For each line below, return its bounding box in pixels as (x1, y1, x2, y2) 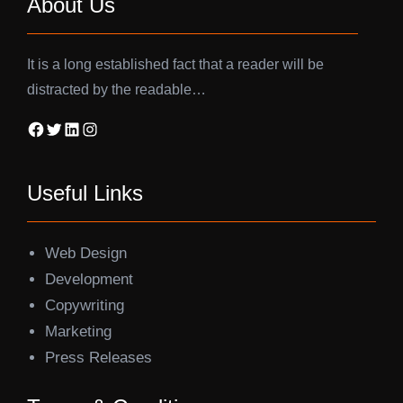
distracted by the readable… (27, 82, 206, 97)
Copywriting (45, 297, 124, 314)
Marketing (45, 323, 112, 340)
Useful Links (27, 181, 143, 205)
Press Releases (45, 349, 152, 366)
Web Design (45, 245, 127, 262)
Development (45, 271, 133, 288)
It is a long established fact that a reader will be (27, 57, 324, 72)
